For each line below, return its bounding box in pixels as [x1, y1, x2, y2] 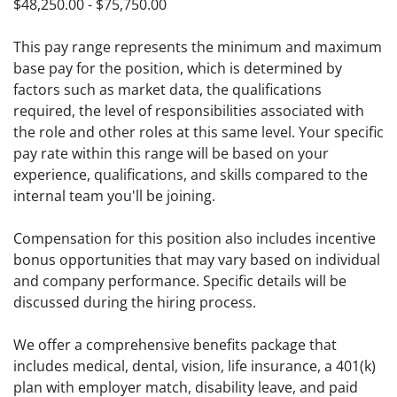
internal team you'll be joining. [13, 186, 215, 206]
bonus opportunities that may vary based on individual [13, 250, 380, 270]
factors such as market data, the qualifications [13, 80, 322, 100]
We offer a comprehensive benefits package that [13, 335, 337, 355]
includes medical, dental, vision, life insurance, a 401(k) [13, 356, 376, 377]
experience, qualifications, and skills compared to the [13, 165, 368, 185]
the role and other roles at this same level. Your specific [13, 122, 384, 143]
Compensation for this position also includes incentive [13, 229, 376, 249]
